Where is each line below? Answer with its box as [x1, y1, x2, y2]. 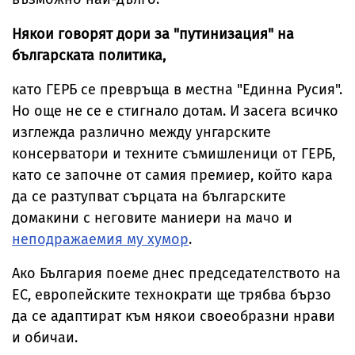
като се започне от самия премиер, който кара [12, 166, 333, 185]
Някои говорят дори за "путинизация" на [12, 25, 294, 44]
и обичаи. [12, 329, 78, 347]
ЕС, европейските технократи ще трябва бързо [12, 286, 331, 304]
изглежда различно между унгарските [12, 124, 271, 142]
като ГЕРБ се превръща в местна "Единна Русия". [12, 81, 342, 99]
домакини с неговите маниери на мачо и [12, 209, 292, 227]
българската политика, [12, 47, 166, 65]
